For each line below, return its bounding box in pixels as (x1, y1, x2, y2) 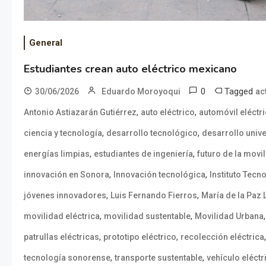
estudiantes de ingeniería (94, 148, 193, 159)
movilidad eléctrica (24, 211, 100, 221)
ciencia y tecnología (24, 128, 102, 138)
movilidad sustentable (104, 211, 191, 221)
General (29, 37, 62, 48)
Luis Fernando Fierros (110, 190, 197, 200)
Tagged (224, 85, 255, 97)
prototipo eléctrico (103, 232, 176, 242)
